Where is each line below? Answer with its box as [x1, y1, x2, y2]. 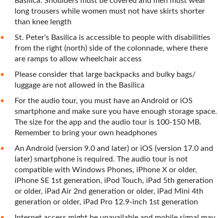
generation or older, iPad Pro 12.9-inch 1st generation [15, 198, 198, 206]
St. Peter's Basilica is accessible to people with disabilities [15, 34, 210, 41]
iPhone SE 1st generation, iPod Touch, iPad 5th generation [15, 177, 213, 184]
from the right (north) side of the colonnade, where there [15, 44, 208, 52]
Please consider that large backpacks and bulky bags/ [15, 71, 196, 78]
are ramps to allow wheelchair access [15, 55, 142, 63]
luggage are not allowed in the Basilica [15, 81, 145, 89]
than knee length [15, 18, 72, 26]
